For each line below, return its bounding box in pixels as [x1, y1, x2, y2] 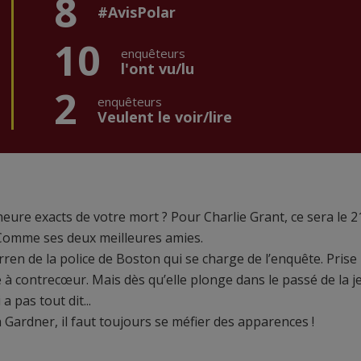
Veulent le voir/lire [98, 107, 232, 127]
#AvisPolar [98, 2, 176, 23]
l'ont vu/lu [121, 59, 194, 79]
